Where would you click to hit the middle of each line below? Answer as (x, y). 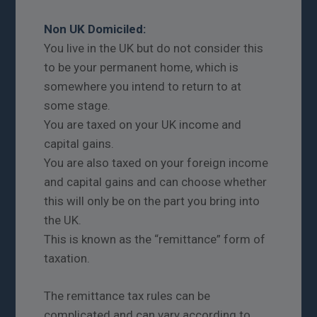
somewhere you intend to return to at (143, 87)
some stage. (77, 106)
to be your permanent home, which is (142, 68)
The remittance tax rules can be (127, 296)
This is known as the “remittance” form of (155, 240)
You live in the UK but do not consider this (154, 48)
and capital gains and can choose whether (156, 182)
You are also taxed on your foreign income (156, 163)
